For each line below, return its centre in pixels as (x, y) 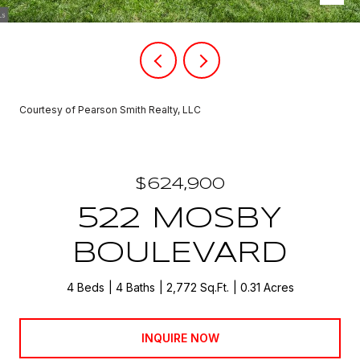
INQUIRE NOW (180, 337)
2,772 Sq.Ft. (197, 287)
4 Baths (135, 287)
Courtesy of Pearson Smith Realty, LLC (110, 110)
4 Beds (85, 287)
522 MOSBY (180, 219)
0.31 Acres (267, 287)
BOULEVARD (180, 254)
